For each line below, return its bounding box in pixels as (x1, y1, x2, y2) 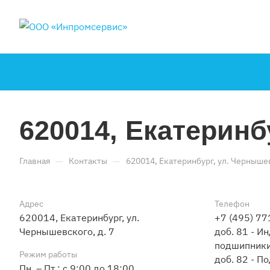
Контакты (69, 155, 107, 166)
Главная (19, 155, 50, 166)
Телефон (215, 198, 250, 209)
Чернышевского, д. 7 (19, 225, 115, 237)
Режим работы (19, 249, 77, 260)
